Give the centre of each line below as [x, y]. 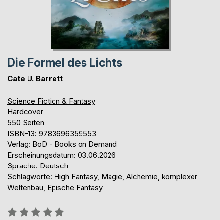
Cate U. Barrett [35, 78]
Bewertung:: [27, 210]
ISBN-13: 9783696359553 [52, 133]
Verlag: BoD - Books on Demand [62, 144]
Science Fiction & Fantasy [51, 101]
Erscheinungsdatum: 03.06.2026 [62, 155]
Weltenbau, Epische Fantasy [55, 187]
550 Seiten [26, 122]
